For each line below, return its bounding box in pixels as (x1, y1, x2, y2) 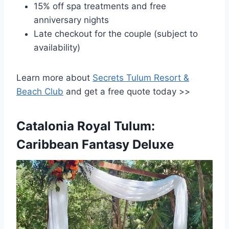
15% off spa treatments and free (34, 1, 166, 12)
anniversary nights (34, 15, 109, 26)
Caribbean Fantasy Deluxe (16, 137, 174, 152)
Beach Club (16, 86, 63, 97)
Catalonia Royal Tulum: (16, 119, 155, 134)
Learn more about (16, 73, 93, 83)
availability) (34, 42, 80, 53)
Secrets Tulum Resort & (93, 73, 189, 83)
